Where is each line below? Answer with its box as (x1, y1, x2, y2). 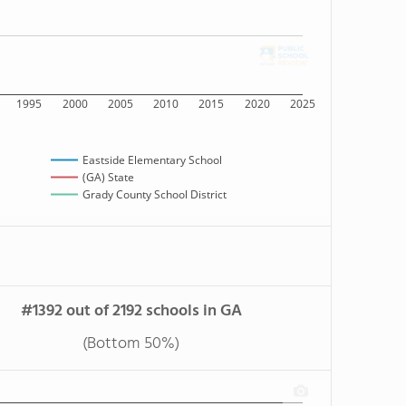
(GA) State (82, 169, 134, 186)
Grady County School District (82, 187, 227, 203)
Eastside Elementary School (82, 152, 222, 169)
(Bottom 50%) (82, 331, 179, 357)
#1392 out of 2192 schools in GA (20, 298, 242, 324)
